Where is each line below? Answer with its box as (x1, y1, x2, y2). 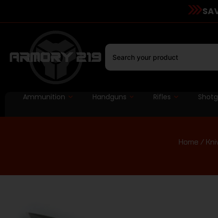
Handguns (92, 91, 127, 102)
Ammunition (22, 91, 65, 102)
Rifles (153, 91, 171, 102)
